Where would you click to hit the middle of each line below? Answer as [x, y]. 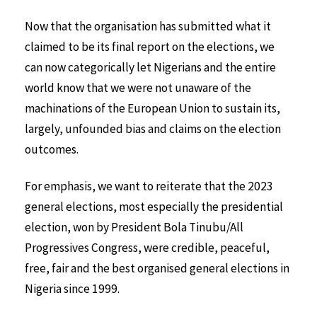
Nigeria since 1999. [72, 289]
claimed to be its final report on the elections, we [150, 46]
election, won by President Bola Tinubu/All [134, 227]
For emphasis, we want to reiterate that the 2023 [149, 186]
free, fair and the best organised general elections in [157, 269]
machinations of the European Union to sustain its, [152, 108]
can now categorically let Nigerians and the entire [150, 67]
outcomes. [52, 149]
